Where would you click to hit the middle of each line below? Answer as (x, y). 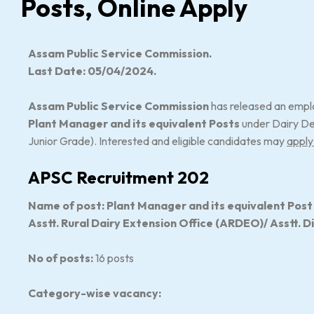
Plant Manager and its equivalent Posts (134, 123)
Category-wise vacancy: (96, 293)
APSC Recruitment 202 (118, 177)
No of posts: (61, 258)
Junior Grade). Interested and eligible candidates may (157, 141)
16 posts (114, 258)
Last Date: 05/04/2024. (92, 71)
